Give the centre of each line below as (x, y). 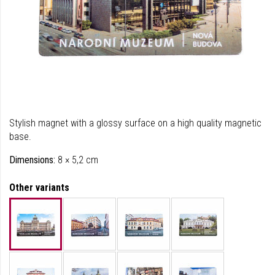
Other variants (39, 188)
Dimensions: (32, 160)
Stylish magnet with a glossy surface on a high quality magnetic (135, 123)
